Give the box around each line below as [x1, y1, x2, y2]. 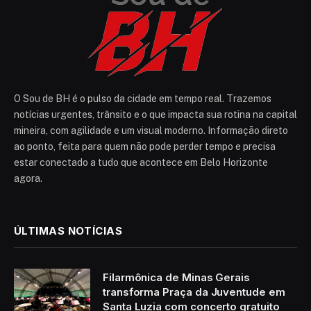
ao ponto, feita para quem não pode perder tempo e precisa [14, 141, 276, 153]
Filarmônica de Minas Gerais [103, 271, 250, 285]
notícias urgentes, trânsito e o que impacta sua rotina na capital [14, 109, 297, 121]
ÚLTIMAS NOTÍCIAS [14, 224, 123, 238]
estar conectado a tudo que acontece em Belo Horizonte [14, 157, 268, 169]
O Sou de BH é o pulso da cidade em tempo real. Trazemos [14, 93, 271, 105]
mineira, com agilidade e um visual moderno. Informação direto [14, 125, 288, 137]
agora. [14, 173, 42, 185]
